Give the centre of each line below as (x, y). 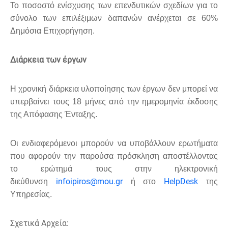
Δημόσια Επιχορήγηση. (52, 31)
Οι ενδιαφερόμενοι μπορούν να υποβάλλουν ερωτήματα (114, 143)
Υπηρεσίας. (31, 194)
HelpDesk (181, 181)
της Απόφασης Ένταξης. (54, 114)
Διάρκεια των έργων (48, 60)
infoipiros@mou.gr (93, 181)
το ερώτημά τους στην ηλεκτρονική (114, 168)
